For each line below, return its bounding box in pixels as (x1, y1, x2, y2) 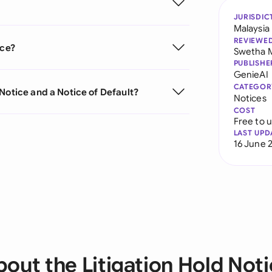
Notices (233, 92, 267, 104)
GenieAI (233, 69, 268, 80)
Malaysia (233, 22, 270, 34)
